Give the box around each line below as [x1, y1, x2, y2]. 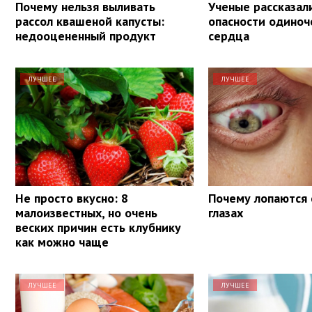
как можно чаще [15, 233, 109, 250]
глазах [208, 204, 244, 221]
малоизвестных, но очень [15, 204, 157, 221]
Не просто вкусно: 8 [15, 189, 128, 206]
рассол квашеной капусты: [15, 13, 164, 29]
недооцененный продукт [15, 27, 156, 44]
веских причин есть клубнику [15, 219, 181, 235]
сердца [208, 27, 250, 44]
